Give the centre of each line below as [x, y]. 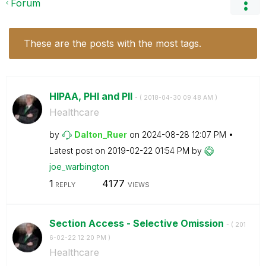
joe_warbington [79, 166]
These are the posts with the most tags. [113, 43]
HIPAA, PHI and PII [92, 96]
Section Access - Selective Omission [137, 223]
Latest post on [78, 150]
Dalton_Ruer [100, 134]
